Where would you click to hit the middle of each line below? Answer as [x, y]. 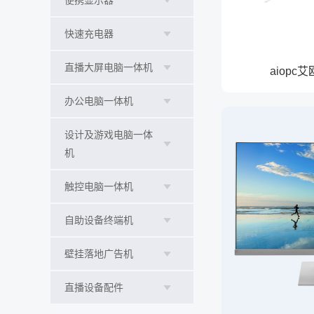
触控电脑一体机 [99, 186]
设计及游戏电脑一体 [109, 135]
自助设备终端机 [99, 220]
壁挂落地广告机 [99, 254]
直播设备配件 [94, 287]
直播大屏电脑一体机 [109, 67]
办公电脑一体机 [99, 101]
